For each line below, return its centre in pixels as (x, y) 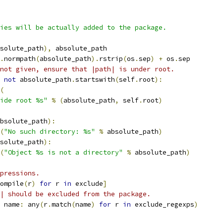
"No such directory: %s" (50, 132)
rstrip (111, 59)
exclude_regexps (163, 204)
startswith (95, 80)
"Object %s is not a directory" (63, 152)
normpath (20, 59)
